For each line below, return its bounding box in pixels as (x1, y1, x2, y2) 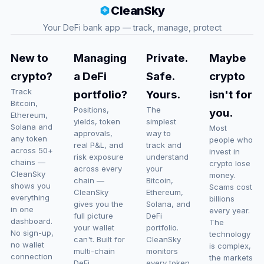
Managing (73, 51, 127, 65)
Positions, (73, 105, 109, 114)
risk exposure (73, 152, 124, 161)
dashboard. (10, 216, 52, 226)
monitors (146, 246, 178, 256)
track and (146, 140, 181, 150)
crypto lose (209, 159, 251, 168)
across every (73, 164, 122, 173)
